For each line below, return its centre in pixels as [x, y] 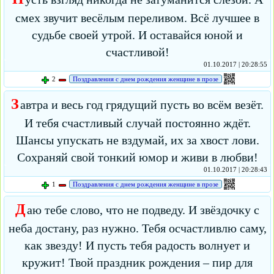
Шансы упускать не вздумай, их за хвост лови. [137, 140]
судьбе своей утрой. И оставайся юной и [137, 35]
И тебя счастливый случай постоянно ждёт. [137, 123]
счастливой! [137, 52]
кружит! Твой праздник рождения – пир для [137, 263]
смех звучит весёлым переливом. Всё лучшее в [137, 18]
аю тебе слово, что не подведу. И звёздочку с [143, 210]
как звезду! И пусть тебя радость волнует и [137, 246]
